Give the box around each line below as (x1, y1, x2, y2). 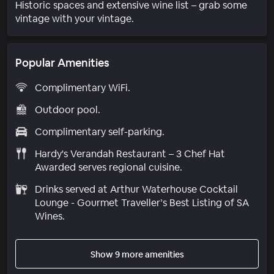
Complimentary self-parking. (34, 125, 165, 138)
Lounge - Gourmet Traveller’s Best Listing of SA (34, 196, 249, 209)
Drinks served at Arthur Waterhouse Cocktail (34, 182, 238, 196)
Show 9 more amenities (90, 248, 184, 260)
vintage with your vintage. (15, 12, 134, 25)
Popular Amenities (15, 55, 109, 70)
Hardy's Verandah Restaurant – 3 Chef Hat (34, 147, 225, 160)
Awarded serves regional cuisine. (34, 160, 182, 174)
